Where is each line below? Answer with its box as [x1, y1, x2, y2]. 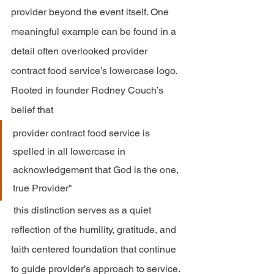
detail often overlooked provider [11, 45, 150, 57]
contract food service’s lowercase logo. [11, 65, 179, 76]
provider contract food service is [13, 127, 152, 139]
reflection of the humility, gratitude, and [11, 224, 179, 235]
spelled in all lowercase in [13, 146, 128, 157]
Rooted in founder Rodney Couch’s [11, 84, 166, 96]
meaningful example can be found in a [11, 26, 179, 37]
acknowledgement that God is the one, [13, 164, 181, 176]
